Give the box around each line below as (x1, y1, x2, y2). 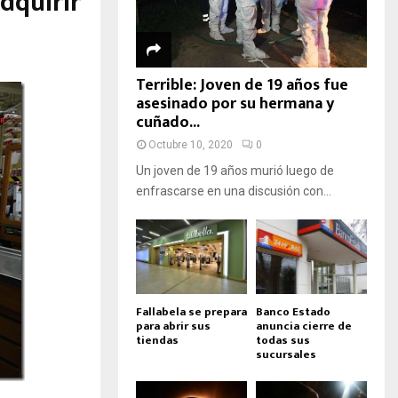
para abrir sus (136, 315, 211, 336)
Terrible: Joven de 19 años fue (136, 72, 348, 99)
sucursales (256, 344, 316, 364)
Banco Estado (256, 301, 330, 322)
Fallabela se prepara (136, 301, 247, 322)
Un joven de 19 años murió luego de (136, 163, 334, 179)
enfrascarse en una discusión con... (136, 184, 331, 199)
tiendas (136, 330, 179, 350)
